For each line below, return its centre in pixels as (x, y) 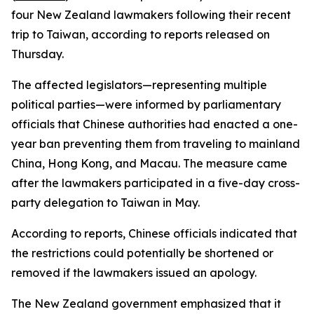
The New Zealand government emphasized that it (146, 303)
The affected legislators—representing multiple (139, 85)
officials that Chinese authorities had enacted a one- (155, 124)
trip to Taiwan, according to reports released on (141, 34)
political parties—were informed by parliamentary (146, 104)
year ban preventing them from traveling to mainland (156, 144)
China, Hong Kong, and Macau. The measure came (149, 163)
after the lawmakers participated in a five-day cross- (156, 183)
